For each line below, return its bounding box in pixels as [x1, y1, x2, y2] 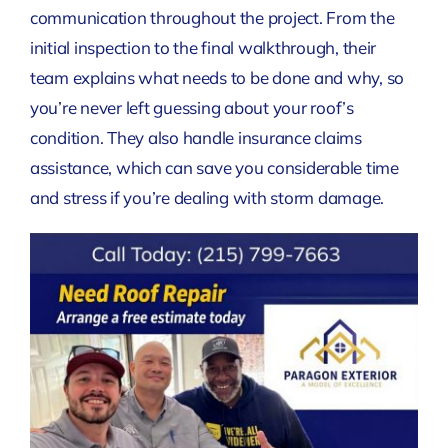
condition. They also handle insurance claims [29, 126, 362, 148]
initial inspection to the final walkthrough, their [29, 36, 377, 58]
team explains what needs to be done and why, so [29, 66, 404, 88]
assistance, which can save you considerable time [29, 156, 399, 178]
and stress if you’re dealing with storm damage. [29, 186, 384, 208]
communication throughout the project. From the [29, 6, 395, 28]
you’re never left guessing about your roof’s [29, 96, 354, 118]
